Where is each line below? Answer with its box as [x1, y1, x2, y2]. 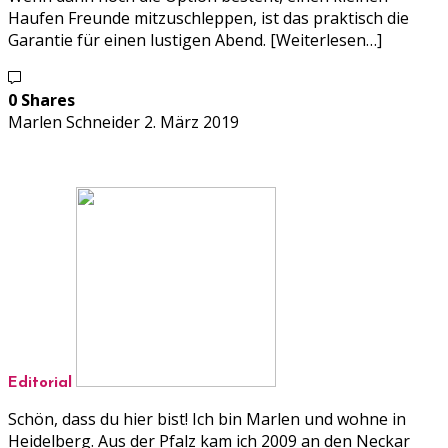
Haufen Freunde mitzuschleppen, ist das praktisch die [8, 7, 409, 30]
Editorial [8, 376, 72, 392]
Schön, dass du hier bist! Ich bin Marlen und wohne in [8, 408, 406, 431]
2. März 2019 [144, 111, 239, 134]
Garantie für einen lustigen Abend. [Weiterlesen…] [8, 29, 382, 52]
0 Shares [8, 89, 75, 112]
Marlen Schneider [8, 111, 140, 134]
